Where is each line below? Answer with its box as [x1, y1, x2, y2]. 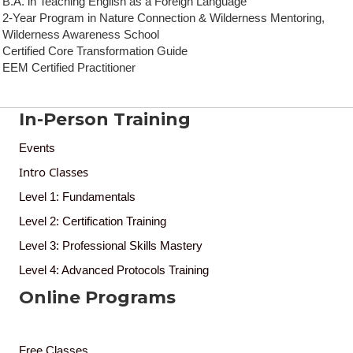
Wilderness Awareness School [2, 27, 159, 41]
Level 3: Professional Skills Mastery [19, 238, 203, 252]
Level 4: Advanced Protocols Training [19, 262, 209, 277]
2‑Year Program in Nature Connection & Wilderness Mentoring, [2, 10, 325, 24]
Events [19, 140, 55, 154]
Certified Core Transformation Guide [2, 43, 188, 58]
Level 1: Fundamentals [19, 189, 136, 203]
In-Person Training [19, 108, 191, 130]
